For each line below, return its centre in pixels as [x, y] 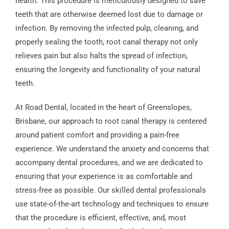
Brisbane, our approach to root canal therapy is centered [111, 121]
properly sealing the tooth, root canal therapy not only [106, 42]
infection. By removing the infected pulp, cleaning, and [107, 28]
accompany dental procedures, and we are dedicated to [109, 162]
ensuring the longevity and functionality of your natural [108, 69]
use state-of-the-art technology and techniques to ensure [112, 204]
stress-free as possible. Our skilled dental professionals [110, 190]
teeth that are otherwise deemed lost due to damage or [109, 14]
